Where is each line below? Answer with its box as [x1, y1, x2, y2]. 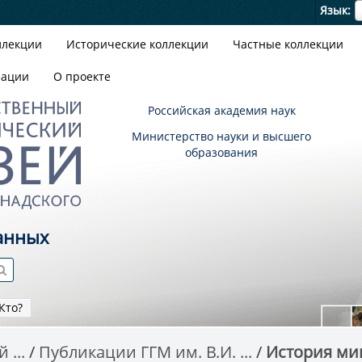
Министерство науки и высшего [132, 128, 311, 144]
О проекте [53, 69, 111, 84]
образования [185, 145, 258, 160]
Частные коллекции [233, 36, 343, 52]
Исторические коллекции [66, 36, 208, 52]
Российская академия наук [147, 103, 296, 118]
